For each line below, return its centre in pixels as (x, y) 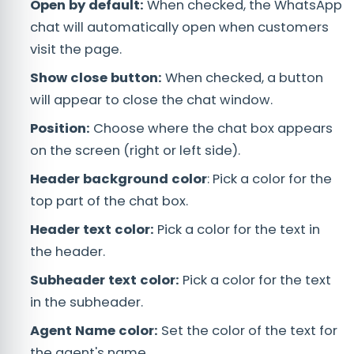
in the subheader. (87, 303)
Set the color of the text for (248, 331)
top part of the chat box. (109, 201)
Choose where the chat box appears (213, 129)
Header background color (119, 179)
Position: (62, 129)
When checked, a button (243, 78)
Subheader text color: (105, 281)
